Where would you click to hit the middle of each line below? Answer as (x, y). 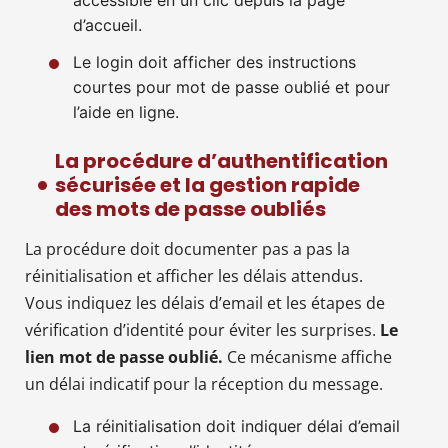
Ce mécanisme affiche (307, 356)
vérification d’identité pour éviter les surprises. (202, 329)
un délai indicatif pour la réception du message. (204, 383)
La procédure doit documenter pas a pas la (187, 248)
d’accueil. (107, 24)
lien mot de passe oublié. (124, 356)
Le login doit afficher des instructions (214, 61)
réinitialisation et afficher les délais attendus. (194, 275)
